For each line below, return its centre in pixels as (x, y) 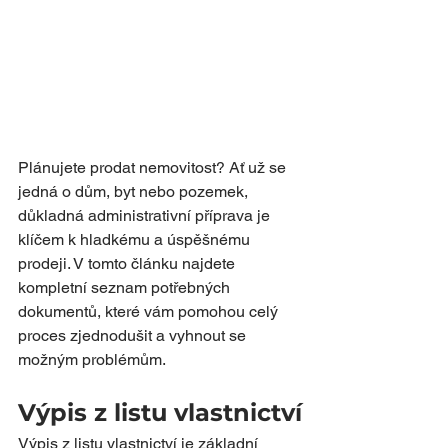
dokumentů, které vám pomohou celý (150, 311)
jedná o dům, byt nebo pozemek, (135, 191)
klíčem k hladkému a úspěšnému (136, 239)
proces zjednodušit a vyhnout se (134, 335)
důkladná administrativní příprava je (146, 215)
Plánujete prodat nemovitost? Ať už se (154, 167)
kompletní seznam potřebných (126, 287)
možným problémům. (92, 359)
